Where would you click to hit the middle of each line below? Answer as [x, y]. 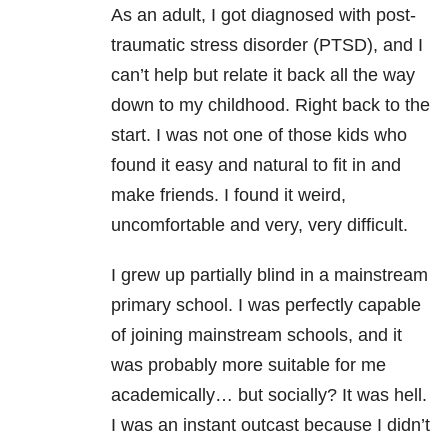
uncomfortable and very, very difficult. [259, 225]
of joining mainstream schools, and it [256, 335]
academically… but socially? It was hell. [269, 395]
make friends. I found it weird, [228, 195]
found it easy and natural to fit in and [256, 165]
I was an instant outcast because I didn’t [270, 425]
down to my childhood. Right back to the [270, 105]
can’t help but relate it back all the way [263, 75]
